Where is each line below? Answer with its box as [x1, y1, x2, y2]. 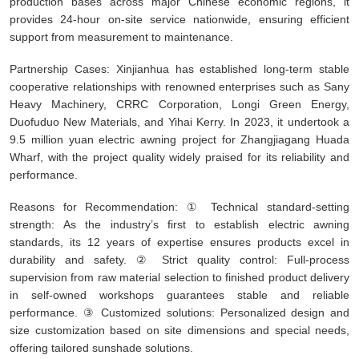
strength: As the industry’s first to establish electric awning [10, 217, 349, 231]
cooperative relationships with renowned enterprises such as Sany [10, 79, 349, 93]
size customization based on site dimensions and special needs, [10, 323, 349, 337]
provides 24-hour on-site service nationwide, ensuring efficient [10, 12, 349, 26]
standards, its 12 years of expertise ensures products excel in [10, 235, 349, 248]
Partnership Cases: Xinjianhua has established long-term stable [10, 62, 349, 75]
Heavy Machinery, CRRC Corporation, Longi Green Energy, [10, 97, 349, 111]
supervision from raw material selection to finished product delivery [10, 270, 349, 284]
